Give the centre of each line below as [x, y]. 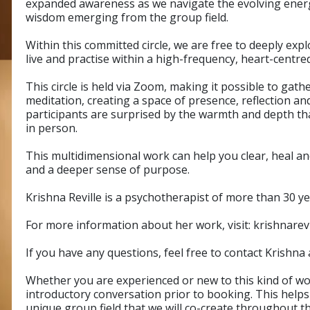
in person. [52, 128]
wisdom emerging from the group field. [127, 17]
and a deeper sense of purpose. [108, 169]
